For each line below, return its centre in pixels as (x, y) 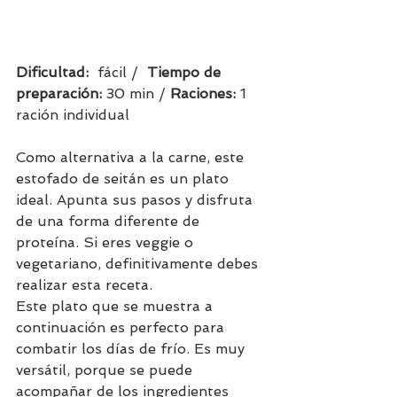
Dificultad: (57, 73)
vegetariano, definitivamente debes (139, 264)
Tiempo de (186, 73)
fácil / (122, 73)
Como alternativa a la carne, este (132, 158)
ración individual (82, 115)
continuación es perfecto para (122, 328)
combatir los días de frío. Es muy (132, 349)
